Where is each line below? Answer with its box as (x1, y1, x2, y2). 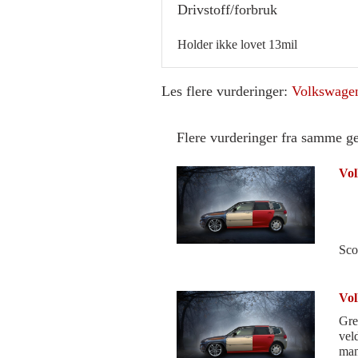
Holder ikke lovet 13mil (177, 38, 297, 51)
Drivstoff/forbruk (177, 2, 277, 18)
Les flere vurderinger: (161, 83, 292, 99)
